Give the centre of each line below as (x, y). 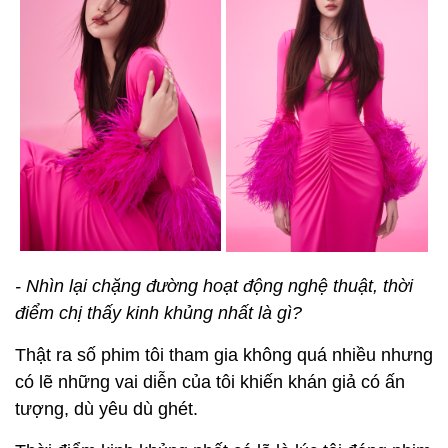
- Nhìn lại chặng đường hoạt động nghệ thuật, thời (214, 286)
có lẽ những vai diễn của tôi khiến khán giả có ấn (210, 382)
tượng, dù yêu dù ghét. (106, 409)
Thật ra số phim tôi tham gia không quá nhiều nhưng (224, 355)
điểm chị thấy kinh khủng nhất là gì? (158, 313)
